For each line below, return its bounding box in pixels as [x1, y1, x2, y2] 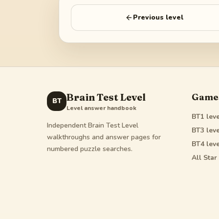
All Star [192, 153, 217, 163]
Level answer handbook [66, 104, 136, 112]
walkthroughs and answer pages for [47, 132, 161, 142]
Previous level [132, 13, 183, 22]
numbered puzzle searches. [47, 144, 132, 154]
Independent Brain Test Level [47, 121, 138, 131]
